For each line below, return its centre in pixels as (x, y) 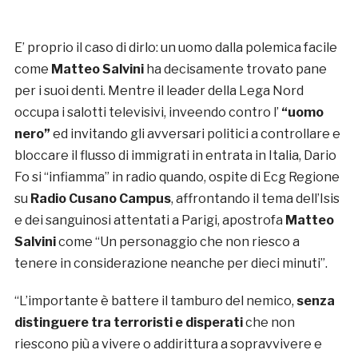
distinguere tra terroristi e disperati (128, 323)
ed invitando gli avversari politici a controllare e (195, 134)
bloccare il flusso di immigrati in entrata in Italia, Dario (175, 156)
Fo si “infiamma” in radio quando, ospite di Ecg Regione (177, 177)
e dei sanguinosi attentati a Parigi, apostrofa (149, 221)
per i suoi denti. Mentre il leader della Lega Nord (159, 91)
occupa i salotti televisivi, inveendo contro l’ (147, 113)
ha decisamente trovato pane (235, 70)
